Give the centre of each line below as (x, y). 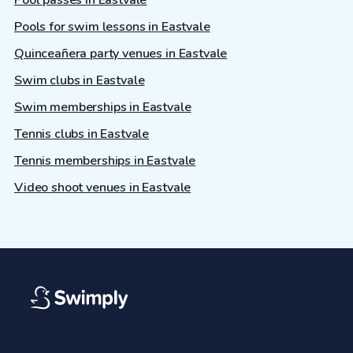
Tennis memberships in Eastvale (105, 161)
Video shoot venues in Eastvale (103, 188)
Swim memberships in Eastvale (103, 108)
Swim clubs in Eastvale (80, 81)
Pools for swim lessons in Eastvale (112, 27)
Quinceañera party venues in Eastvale (121, 54)
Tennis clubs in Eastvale (82, 134)
